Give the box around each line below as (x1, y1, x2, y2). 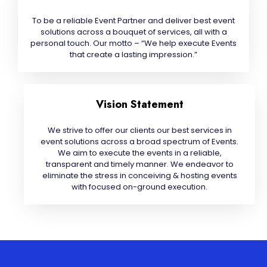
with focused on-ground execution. (72, 181, 207, 193)
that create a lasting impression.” (70, 49, 197, 60)
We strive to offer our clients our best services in (47, 125, 232, 136)
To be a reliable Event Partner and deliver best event (32, 15, 235, 26)
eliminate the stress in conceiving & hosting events (42, 170, 237, 181)
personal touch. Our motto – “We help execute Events (30, 38, 237, 49)
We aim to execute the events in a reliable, (57, 147, 222, 159)
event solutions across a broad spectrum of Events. (41, 136, 238, 147)
